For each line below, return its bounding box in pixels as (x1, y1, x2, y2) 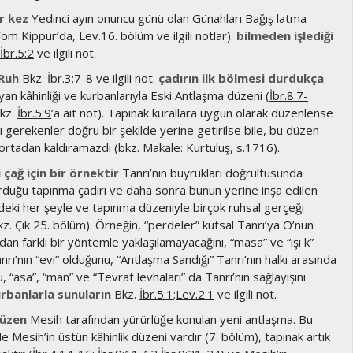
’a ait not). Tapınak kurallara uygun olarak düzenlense (51, 105, 333, 121)
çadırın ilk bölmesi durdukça (158, 70, 324, 86)
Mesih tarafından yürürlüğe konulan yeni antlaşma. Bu (27, 311, 313, 327)
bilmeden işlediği (236, 28, 333, 43)
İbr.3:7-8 (47, 70, 93, 86)
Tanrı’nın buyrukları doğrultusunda (119, 165, 303, 180)
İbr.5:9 (17, 105, 51, 121)
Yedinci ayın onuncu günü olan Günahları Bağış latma (28, 10, 307, 26)
